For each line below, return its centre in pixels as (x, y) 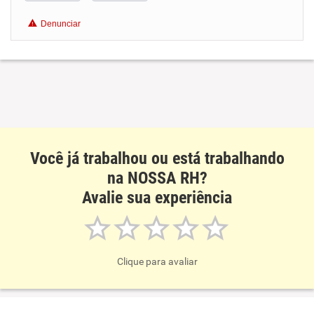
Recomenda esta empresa (112, 54)
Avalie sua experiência (157, 198)
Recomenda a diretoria (104, 75)
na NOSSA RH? (157, 178)
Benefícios (61, 18)
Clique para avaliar (157, 261)
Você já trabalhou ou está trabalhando (157, 158)
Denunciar (61, 24)
